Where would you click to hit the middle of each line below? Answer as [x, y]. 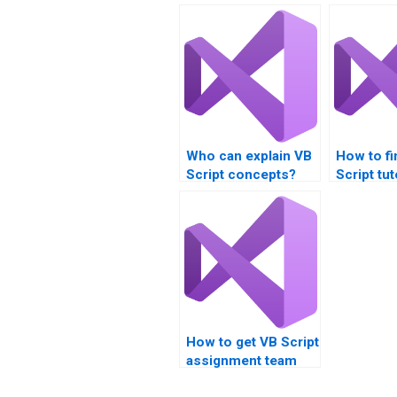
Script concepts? [241, 175]
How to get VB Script [253, 342]
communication [237, 379]
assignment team [241, 361]
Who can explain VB [249, 156]
